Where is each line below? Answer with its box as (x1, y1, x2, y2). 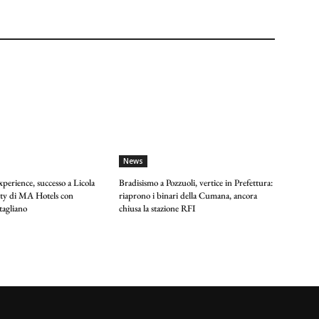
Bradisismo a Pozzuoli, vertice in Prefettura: (119, 177, 273, 189)
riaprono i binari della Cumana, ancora (119, 189, 258, 202)
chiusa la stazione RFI (119, 202, 197, 215)
